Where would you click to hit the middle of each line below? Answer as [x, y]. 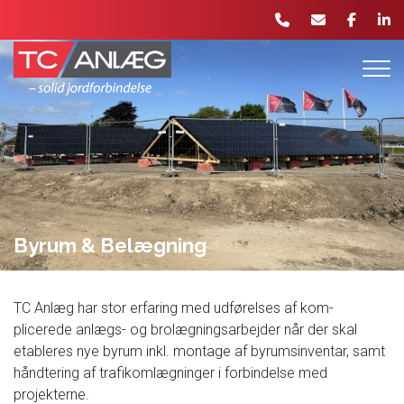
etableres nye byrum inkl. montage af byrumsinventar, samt [199, 351]
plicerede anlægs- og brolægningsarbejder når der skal [185, 330]
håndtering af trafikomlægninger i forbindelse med [170, 373]
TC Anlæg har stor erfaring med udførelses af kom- [174, 308]
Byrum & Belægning [110, 245]
